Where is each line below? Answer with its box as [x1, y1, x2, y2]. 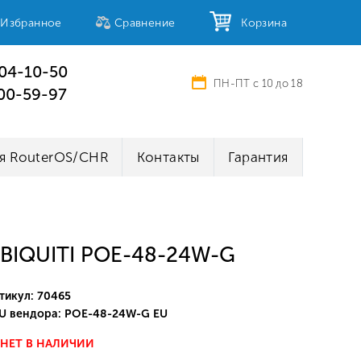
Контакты [136, 149, 200, 165]
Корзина [234, 15, 287, 30]
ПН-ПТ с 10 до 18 [214, 77, 303, 89]
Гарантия [228, 149, 288, 165]
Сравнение [114, 15, 176, 30]
